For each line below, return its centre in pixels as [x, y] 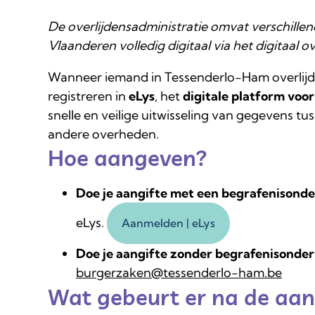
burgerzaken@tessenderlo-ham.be [179, 273]
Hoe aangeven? [128, 158]
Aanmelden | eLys [168, 223]
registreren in [88, 96]
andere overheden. [103, 134]
